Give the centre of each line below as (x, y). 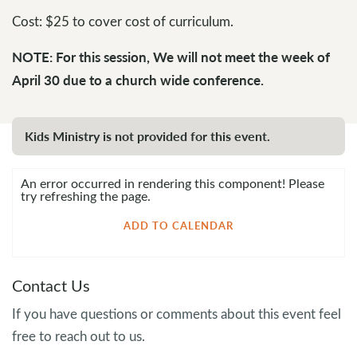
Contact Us (51, 284)
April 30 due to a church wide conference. (138, 79)
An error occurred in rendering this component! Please (173, 182)
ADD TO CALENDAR (178, 225)
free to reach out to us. (78, 335)
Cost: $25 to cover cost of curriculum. (123, 21)
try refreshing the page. (86, 195)
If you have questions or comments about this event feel (177, 313)
